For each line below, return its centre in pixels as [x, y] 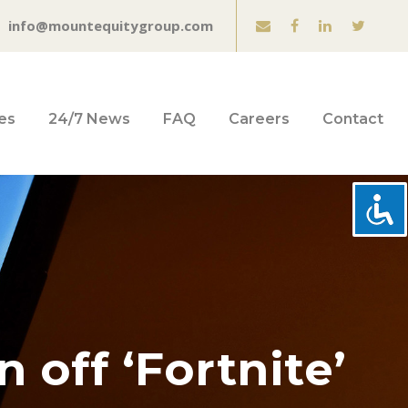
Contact [353, 119]
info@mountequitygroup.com [111, 25]
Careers [259, 119]
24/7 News [89, 119]
